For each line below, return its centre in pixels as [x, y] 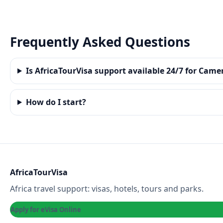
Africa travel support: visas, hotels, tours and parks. [107, 188]
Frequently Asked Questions [100, 42]
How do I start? [56, 102]
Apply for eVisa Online [46, 209]
